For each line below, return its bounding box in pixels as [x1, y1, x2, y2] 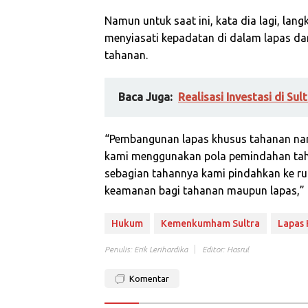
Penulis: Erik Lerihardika [104, 245, 188, 254]
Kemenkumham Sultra [161, 218, 260, 229]
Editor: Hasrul [202, 245, 249, 254]
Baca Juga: [118, 91, 173, 103]
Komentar [129, 274, 169, 283]
